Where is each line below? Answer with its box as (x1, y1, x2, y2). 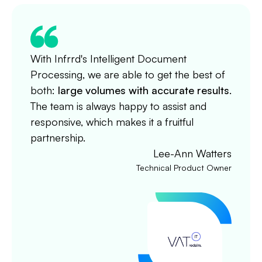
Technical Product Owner (136, 162, 232, 173)
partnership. (30, 130, 85, 144)
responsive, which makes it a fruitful (30, 115, 194, 128)
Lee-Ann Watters (153, 146, 232, 160)
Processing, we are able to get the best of (30, 67, 225, 81)
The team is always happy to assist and (30, 99, 206, 112)
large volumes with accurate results (58, 83, 229, 96)
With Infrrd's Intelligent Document (30, 51, 187, 65)
